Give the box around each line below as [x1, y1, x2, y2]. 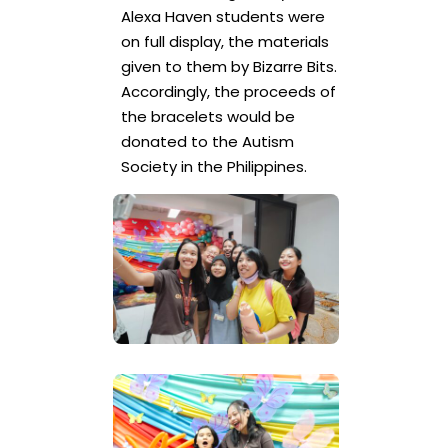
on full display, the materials [120, 30, 329, 52]
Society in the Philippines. [120, 155, 307, 177]
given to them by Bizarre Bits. [120, 55, 337, 77]
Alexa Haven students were [120, 5, 325, 27]
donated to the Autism [120, 130, 294, 152]
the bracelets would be [120, 105, 295, 127]
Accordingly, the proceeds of [120, 80, 336, 102]
